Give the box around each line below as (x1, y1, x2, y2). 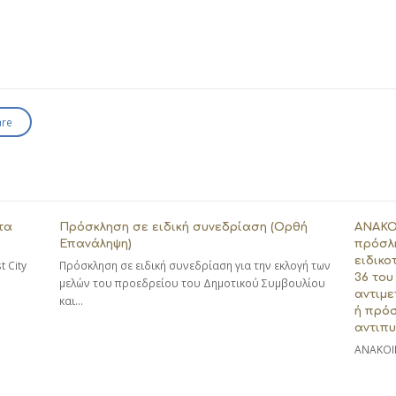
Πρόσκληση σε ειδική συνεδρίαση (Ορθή (59, 221, 308, 234)
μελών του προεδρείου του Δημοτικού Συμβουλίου (59, 276, 326, 292)
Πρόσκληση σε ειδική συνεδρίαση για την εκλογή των (59, 258, 331, 274)
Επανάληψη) (59, 238, 133, 251)
